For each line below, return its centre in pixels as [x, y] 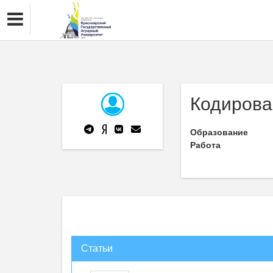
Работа [205, 145]
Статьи [97, 248]
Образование [219, 132]
